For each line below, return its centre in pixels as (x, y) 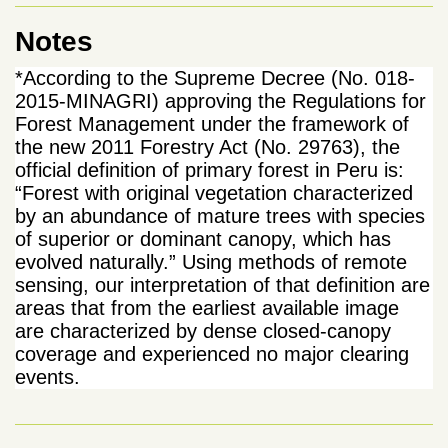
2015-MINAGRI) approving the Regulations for (220, 100)
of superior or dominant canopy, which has (203, 238)
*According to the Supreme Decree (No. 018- (215, 77)
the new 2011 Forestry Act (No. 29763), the (207, 146)
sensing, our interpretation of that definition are (222, 284)
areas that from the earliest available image (207, 307)
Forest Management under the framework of (212, 123)
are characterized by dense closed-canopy (203, 330)
